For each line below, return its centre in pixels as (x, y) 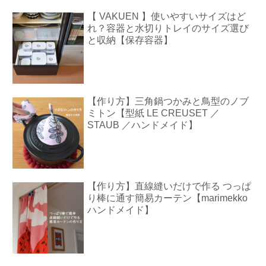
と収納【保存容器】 (130, 40)
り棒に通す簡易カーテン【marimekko (168, 198)
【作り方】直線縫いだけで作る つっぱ (170, 186)
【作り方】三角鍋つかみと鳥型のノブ (168, 101)
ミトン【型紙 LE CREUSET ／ (154, 113)
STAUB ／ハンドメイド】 (143, 125)
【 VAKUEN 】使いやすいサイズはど (167, 16)
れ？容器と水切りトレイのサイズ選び (168, 28)
